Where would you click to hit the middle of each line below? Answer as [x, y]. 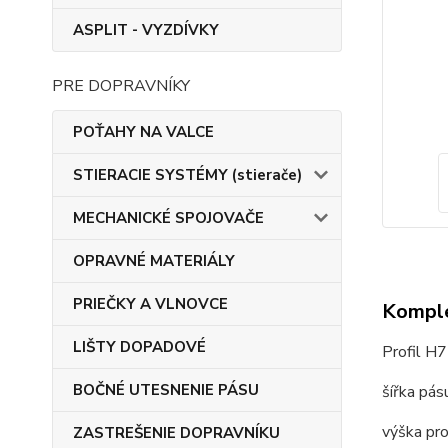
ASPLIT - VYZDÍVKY [146, 30]
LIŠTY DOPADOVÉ [139, 347]
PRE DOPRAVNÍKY [121, 86]
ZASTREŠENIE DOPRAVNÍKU [176, 433]
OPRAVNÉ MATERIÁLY [154, 261]
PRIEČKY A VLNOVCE [150, 304]
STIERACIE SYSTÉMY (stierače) [187, 175]
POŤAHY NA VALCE [143, 132]
